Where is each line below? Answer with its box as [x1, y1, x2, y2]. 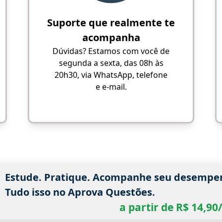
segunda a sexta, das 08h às [58, 57, 164, 68]
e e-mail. [95, 81, 127, 92]
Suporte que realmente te [47, 16, 175, 29]
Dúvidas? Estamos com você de [53, 46, 169, 56]
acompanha [82, 31, 140, 44]
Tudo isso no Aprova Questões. [4, 185, 155, 199]
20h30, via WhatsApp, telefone [55, 69, 167, 80]
